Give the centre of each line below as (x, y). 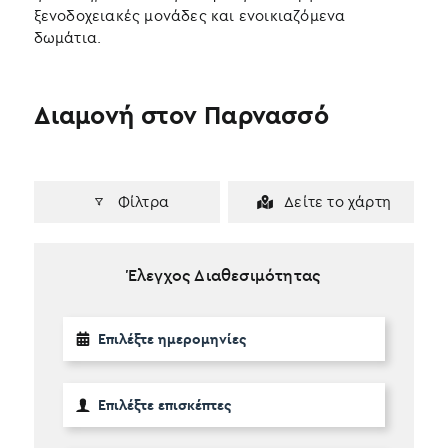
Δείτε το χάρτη (337, 201)
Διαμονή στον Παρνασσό (181, 114)
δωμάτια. (67, 37)
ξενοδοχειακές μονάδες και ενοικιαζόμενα (189, 15)
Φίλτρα (143, 201)
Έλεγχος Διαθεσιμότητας (224, 274)
